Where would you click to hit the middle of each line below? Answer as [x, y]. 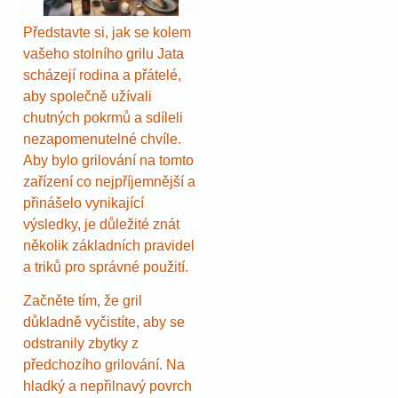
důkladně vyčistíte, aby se [104, 322]
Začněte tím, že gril [83, 301]
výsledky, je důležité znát [101, 224]
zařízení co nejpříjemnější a [109, 181]
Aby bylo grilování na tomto [108, 160]
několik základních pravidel [109, 245]
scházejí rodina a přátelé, [102, 75]
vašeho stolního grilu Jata [103, 53]
